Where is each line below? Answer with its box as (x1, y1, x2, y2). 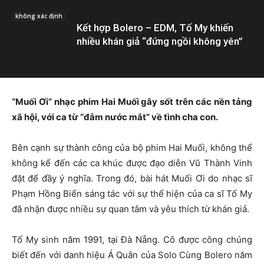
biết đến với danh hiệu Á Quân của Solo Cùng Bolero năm (12, 249, 252, 260)
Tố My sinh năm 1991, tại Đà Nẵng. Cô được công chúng (12, 233, 252, 245)
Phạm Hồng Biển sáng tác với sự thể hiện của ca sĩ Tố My (12, 187, 252, 199)
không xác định (15, 11, 62, 20)
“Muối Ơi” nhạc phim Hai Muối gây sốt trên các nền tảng (12, 95, 252, 107)
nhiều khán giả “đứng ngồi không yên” (77, 35, 243, 47)
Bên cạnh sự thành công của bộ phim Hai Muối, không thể (12, 141, 252, 153)
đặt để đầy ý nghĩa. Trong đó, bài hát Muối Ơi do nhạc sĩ (12, 172, 252, 184)
